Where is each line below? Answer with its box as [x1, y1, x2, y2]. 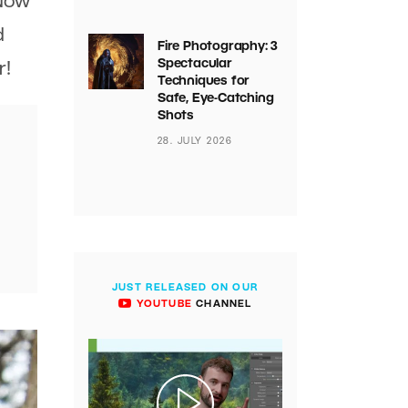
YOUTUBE [132, 300, 193, 309]
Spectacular [157, 58, 232, 70]
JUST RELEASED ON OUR [112, 283, 259, 292]
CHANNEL [192, 300, 252, 309]
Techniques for [157, 76, 250, 87]
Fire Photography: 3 [157, 41, 279, 53]
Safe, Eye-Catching [157, 93, 274, 105]
